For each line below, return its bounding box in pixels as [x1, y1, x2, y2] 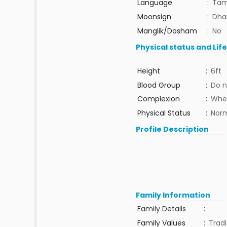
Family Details [137, 204, 186, 214]
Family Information [136, 190, 211, 200]
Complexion [137, 94, 180, 104]
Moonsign [137, 12, 171, 22]
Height [137, 66, 160, 76]
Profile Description [136, 124, 209, 134]
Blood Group [137, 80, 180, 90]
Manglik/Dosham [137, 26, 197, 36]
